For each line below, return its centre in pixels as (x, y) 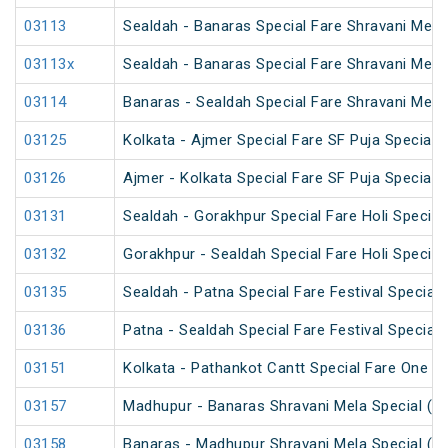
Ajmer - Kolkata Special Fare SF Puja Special (279, 178)
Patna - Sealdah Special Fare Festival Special (281, 330)
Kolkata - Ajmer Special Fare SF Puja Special (279, 140)
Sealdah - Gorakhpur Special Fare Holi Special (283, 216)
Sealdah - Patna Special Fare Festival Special (281, 292)
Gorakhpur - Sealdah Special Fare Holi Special (283, 254)
